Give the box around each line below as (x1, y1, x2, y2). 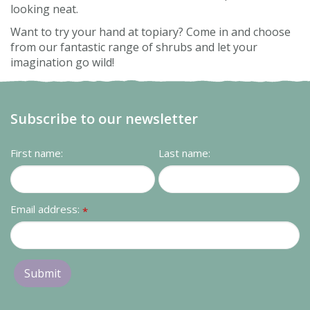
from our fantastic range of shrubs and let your (10, 39, 257, 55)
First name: (10, 146, 63, 160)
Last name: (158, 146, 210, 160)
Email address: (10, 202, 82, 216)
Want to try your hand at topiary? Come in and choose (10, 24, 291, 39)
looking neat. (10, 1, 78, 17)
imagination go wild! (10, 55, 114, 70)
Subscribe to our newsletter (10, 109, 198, 128)
